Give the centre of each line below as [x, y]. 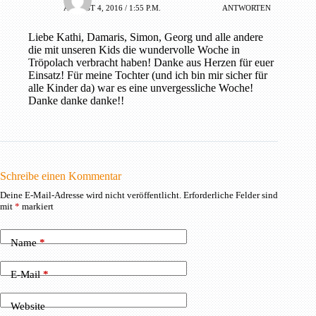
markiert [37, 206]
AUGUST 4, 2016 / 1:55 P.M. [112, 8]
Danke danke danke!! [76, 100]
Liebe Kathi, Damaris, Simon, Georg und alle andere [146, 37]
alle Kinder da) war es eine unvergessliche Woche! [141, 87]
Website [28, 306]
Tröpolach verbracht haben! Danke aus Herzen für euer [151, 62]
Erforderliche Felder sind [231, 195]
